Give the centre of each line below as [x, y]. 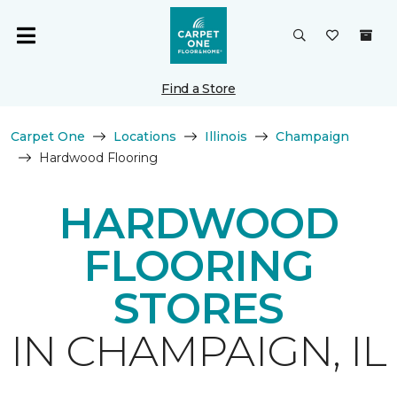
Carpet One [48, 136]
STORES [198, 308]
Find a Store [198, 89]
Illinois [226, 136]
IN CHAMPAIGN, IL [198, 351]
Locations [145, 136]
